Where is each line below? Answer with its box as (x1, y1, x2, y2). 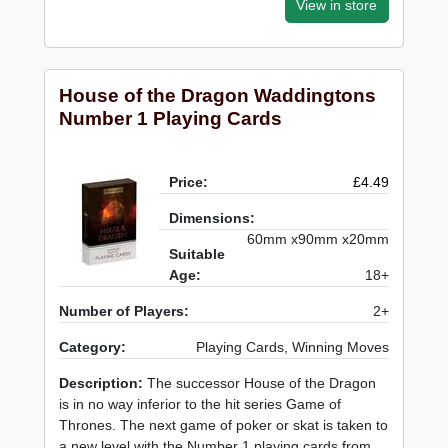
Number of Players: (59, 302, 190, 319)
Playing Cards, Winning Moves (195, 338, 389, 355)
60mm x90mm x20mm (246, 230, 389, 247)
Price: (169, 173, 209, 190)
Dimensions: (169, 209, 256, 226)
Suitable (169, 245, 226, 262)
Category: (59, 338, 127, 355)
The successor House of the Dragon (143, 374, 377, 391)
